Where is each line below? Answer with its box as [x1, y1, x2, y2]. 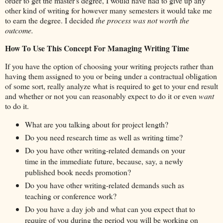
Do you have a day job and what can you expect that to [24, 203, 195, 214]
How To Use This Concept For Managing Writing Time [5, 42, 189, 54]
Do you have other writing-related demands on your [24, 144, 185, 155]
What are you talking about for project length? [24, 118, 168, 129]
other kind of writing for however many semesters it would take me [5, 5, 212, 16]
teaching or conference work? [24, 190, 116, 201]
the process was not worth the [94, 15, 189, 26]
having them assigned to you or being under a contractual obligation [5, 70, 217, 81]
